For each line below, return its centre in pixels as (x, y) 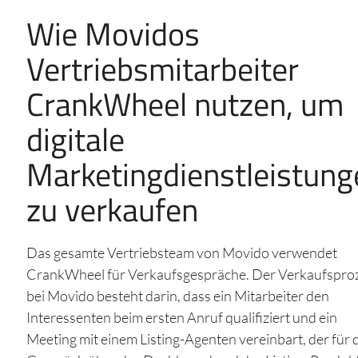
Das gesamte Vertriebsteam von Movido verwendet (181, 253)
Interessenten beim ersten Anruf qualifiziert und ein (181, 318)
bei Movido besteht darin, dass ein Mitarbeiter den (177, 296)
